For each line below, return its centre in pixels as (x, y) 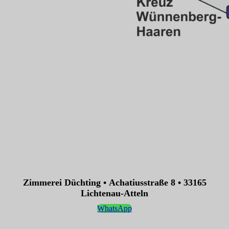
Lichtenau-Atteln (114, 193)
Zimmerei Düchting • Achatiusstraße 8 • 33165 (114, 182)
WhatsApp (114, 208)
